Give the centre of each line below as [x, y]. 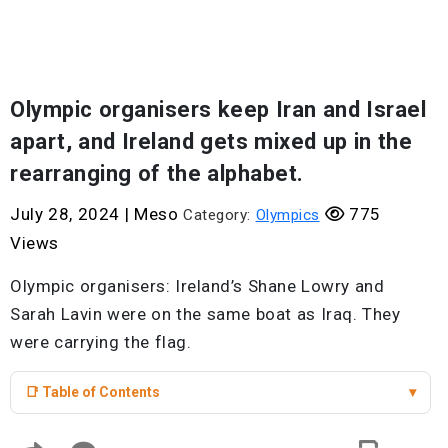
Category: [219, 215]
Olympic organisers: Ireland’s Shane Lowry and [197, 286]
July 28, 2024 [67, 214]
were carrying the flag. [100, 342]
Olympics [287, 215]
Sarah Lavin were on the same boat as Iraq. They [205, 314]
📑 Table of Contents [92, 392]
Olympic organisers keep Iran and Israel [218, 109]
